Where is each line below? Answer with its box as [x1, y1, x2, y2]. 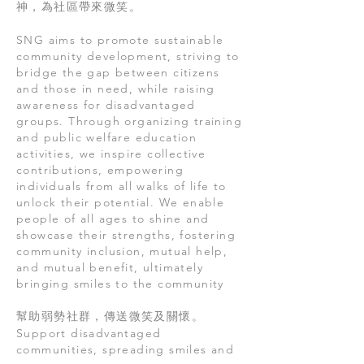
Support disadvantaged [16, 326, 162, 340]
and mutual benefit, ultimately [16, 260, 203, 275]
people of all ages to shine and [16, 211, 210, 226]
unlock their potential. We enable [16, 195, 225, 210]
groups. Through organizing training [16, 114, 242, 128]
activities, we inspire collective [16, 146, 206, 161]
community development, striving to [16, 49, 240, 63]
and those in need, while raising [16, 81, 215, 96]
